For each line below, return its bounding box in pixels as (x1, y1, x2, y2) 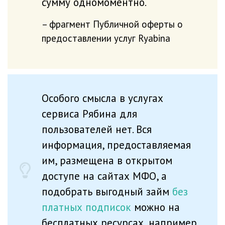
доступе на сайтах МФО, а (41, 168, 167, 183)
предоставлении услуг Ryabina (41, 32, 170, 44)
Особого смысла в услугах (41, 90, 163, 105)
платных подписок (41, 199, 131, 214)
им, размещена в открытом (41, 153, 172, 167)
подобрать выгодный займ (41, 184, 172, 198)
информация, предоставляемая (41, 137, 191, 152)
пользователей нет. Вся (41, 122, 152, 136)
